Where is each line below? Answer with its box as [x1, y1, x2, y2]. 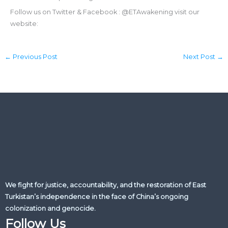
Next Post [183, 52, 217, 61]
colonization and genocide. [5, 204, 96, 212]
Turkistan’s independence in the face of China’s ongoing [5, 192, 188, 201]
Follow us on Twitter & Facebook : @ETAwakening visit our [10, 8, 199, 16]
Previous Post [11, 52, 58, 61]
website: [10, 20, 38, 28]
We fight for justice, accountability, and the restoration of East [5, 181, 206, 189]
